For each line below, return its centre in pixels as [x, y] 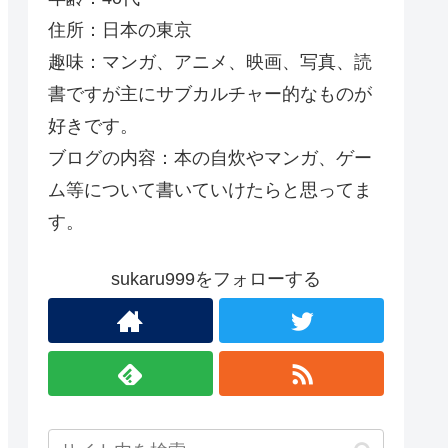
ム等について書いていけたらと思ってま [210, 189]
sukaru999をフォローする [216, 279]
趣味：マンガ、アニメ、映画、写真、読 [210, 61]
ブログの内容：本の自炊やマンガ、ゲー [210, 157]
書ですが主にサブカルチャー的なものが [210, 93]
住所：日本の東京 [120, 29]
